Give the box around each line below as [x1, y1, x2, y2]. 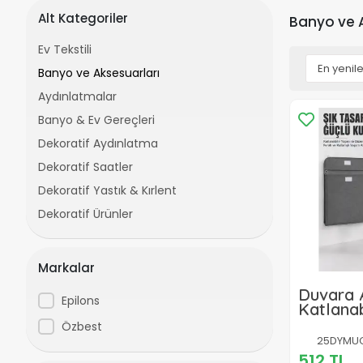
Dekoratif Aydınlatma [38, 135, 158, 152]
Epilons [61, 292, 100, 309]
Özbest [61, 318, 102, 335]
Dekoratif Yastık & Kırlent [38, 182, 177, 199]
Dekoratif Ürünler [38, 206, 133, 222]
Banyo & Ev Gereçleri [38, 112, 155, 128]
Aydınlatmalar [38, 88, 117, 105]
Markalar [38, 258, 95, 276]
